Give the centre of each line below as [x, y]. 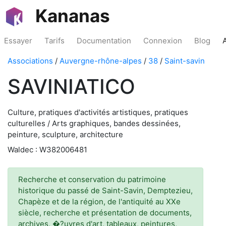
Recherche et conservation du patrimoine [92, 179]
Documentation [104, 41]
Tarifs [54, 41]
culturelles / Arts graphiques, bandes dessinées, [94, 123]
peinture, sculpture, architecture [65, 134]
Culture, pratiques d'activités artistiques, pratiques [98, 112]
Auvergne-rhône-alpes [101, 61]
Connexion [163, 41]
